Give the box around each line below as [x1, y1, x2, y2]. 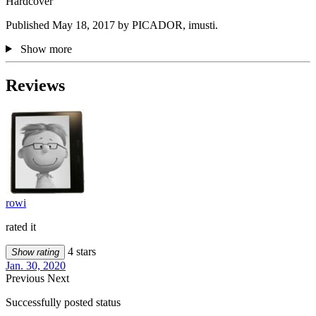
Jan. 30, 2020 [6, 260, 66, 272]
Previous [6, 272, 47, 285]
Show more [20, 42, 72, 55]
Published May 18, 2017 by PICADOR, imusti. [6, 18, 218, 31]
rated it [6, 221, 36, 233]
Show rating [11, 247, 59, 258]
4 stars [65, 245, 96, 258]
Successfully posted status [6, 296, 121, 309]
